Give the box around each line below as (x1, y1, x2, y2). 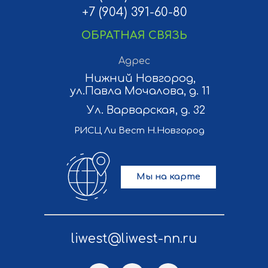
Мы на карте (136, 171, 200, 182)
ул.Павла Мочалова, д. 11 (70, 84, 210, 97)
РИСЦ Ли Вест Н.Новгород (74, 125, 205, 136)
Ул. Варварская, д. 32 (87, 103, 205, 116)
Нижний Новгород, (84, 72, 196, 84)
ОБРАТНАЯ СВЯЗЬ (81, 29, 187, 41)
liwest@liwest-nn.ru (71, 231, 197, 246)
